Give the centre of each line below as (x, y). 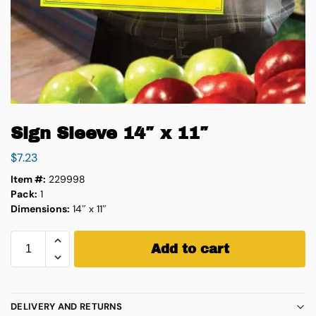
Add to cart (190, 249)
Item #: (28, 179)
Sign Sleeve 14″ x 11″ (110, 133)
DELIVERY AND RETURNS (66, 307)
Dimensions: (40, 208)
